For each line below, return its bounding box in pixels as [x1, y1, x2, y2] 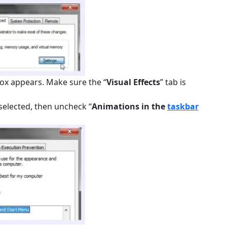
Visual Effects [106, 77, 160, 88]
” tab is [160, 77, 186, 88]
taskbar [167, 101, 199, 112]
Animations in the [92, 101, 167, 112]
